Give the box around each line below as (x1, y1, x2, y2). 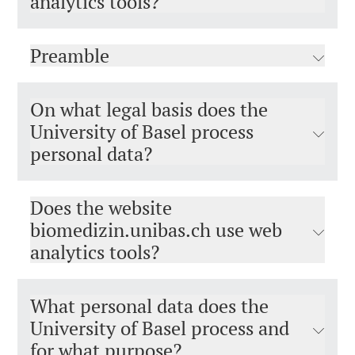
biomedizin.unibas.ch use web (30, 217, 282, 242)
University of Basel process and (30, 315, 289, 341)
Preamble (30, 43, 109, 68)
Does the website (30, 195, 172, 220)
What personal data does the (30, 293, 269, 319)
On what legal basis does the (30, 97, 268, 122)
